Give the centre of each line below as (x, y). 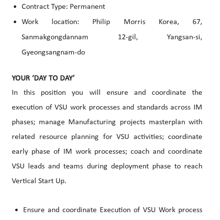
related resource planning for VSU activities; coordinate (107, 137)
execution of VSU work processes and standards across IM (107, 108)
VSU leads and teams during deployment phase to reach (107, 167)
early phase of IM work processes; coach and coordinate (107, 152)
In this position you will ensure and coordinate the (107, 93)
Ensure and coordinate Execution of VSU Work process (112, 210)
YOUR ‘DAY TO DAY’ (43, 79)
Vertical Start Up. (39, 181)
